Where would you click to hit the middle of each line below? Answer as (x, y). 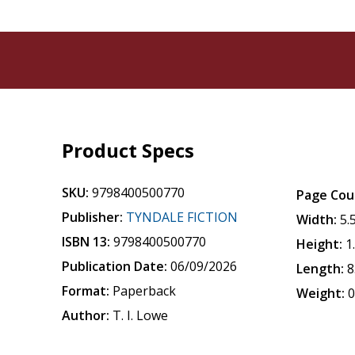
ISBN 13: (86, 242)
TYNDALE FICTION (182, 217)
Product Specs (128, 150)
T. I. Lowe (141, 315)
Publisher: (93, 217)
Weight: (321, 293)
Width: (317, 219)
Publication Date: (115, 266)
